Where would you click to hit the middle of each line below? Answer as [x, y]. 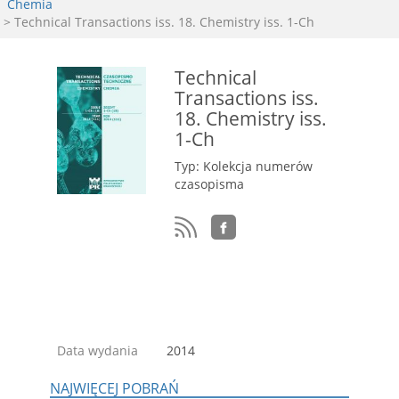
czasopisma [209, 184]
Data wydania [98, 351]
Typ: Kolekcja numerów [244, 166]
